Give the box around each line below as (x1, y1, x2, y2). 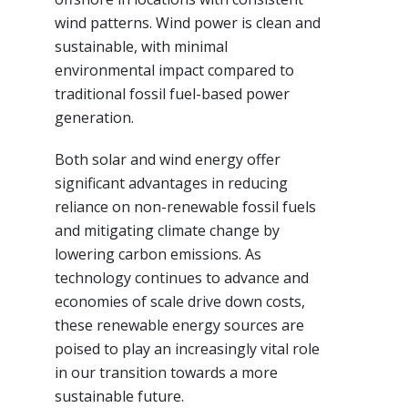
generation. (55, 107, 134, 128)
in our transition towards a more (55, 362, 278, 383)
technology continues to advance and (55, 268, 309, 289)
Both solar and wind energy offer (55, 149, 280, 170)
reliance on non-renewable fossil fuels (55, 197, 316, 218)
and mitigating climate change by (55, 220, 280, 241)
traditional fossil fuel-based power (55, 84, 290, 105)
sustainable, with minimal (55, 36, 228, 57)
